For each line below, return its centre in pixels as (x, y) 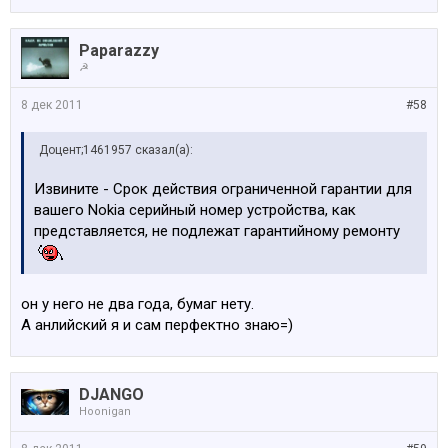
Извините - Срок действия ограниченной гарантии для (223, 189)
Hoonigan (105, 411)
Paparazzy (119, 50)
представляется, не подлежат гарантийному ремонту (217, 231)
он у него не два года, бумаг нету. (137, 304)
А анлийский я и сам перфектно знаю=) (157, 325)
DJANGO (111, 394)
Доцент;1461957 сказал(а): (116, 150)
